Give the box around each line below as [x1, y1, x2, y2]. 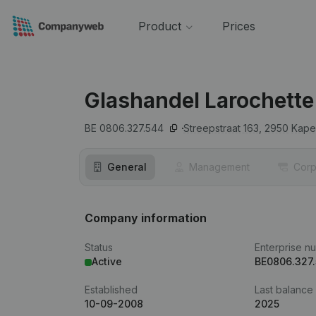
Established [85, 284, 138, 296]
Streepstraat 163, [183, 122, 262, 134]
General [107, 161, 147, 173]
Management [189, 161, 250, 173]
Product [138, 19, 181, 33]
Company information [85, 211, 207, 225]
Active [92, 255, 122, 267]
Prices [221, 19, 255, 33]
